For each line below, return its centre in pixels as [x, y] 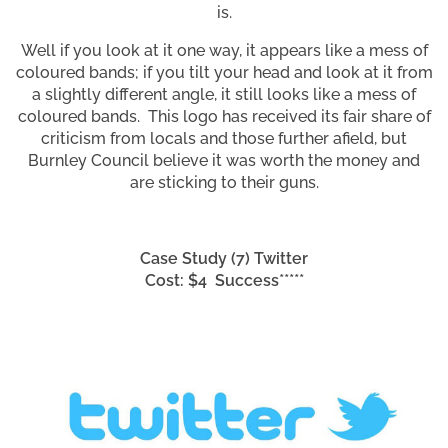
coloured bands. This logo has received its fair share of [224, 117]
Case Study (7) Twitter [224, 259]
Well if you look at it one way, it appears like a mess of [224, 51]
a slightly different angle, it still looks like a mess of [224, 95]
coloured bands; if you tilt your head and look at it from [224, 73]
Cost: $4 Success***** [224, 281]
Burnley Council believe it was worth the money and [224, 161]
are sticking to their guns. [224, 183]
